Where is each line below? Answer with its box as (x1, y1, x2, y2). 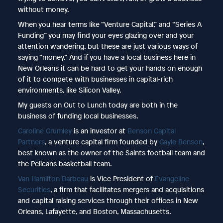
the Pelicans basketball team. (17, 158, 112, 168)
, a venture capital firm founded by (44, 136, 159, 146)
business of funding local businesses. (17, 111, 138, 120)
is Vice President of (88, 173, 153, 183)
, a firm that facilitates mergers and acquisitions (50, 184, 204, 194)
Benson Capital (127, 125, 176, 135)
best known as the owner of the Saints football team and (17, 147, 205, 157)
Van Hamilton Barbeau (17, 173, 88, 183)
